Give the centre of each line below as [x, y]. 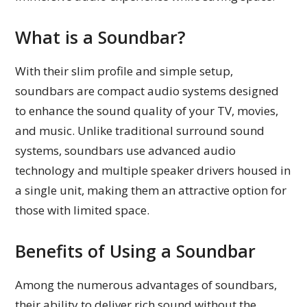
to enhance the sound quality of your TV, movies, [147, 110]
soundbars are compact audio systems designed [147, 90]
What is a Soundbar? [101, 37]
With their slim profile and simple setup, [124, 71]
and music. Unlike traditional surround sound [140, 130]
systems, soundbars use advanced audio [126, 150]
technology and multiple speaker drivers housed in [153, 170]
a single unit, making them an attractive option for [151, 190]
